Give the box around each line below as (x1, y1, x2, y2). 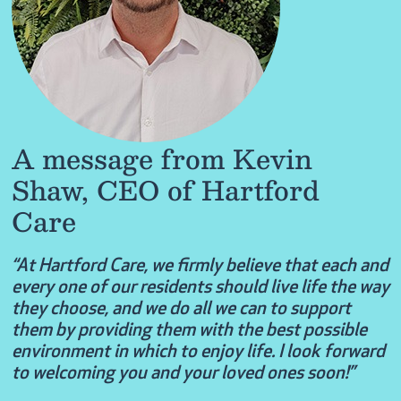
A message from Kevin (11, 136, 312, 181)
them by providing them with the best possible (11, 322, 367, 341)
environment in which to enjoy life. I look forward (11, 344, 385, 363)
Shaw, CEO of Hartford (11, 167, 320, 212)
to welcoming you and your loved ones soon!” (11, 365, 354, 384)
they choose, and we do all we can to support (11, 301, 351, 320)
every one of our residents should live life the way (11, 279, 389, 298)
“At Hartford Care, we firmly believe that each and (11, 258, 388, 277)
